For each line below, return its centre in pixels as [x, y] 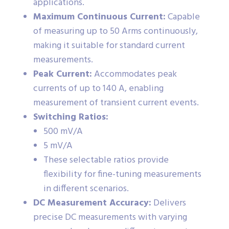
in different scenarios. [86, 189]
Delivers [169, 203]
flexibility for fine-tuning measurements [122, 174]
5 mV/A [58, 146]
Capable [183, 17]
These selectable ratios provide [106, 160]
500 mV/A [63, 131]
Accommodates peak [134, 74]
